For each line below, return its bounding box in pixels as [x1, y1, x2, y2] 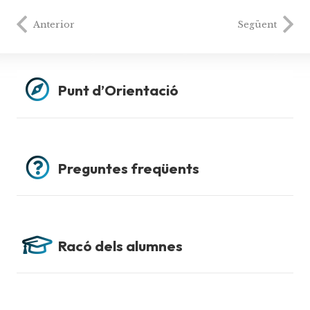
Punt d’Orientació [58, 81, 179, 100]
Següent [237, 19, 277, 30]
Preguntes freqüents [58, 158, 199, 177]
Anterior [33, 19, 75, 30]
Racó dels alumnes [58, 236, 183, 255]
